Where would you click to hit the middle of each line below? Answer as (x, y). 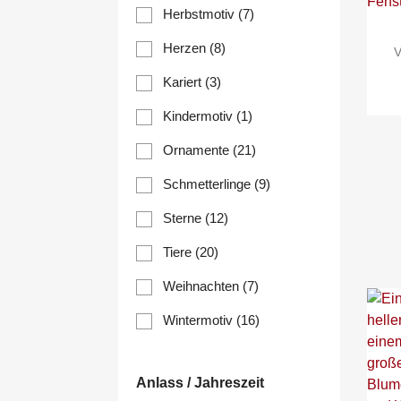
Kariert (184, 82)
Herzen (186, 48)
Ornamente (198, 150)
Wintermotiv (200, 320)
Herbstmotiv (200, 14)
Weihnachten (203, 286)
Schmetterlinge (209, 184)
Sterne (184, 218)
